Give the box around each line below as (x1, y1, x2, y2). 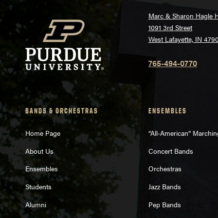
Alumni (25, 199, 46, 209)
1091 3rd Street (148, 22, 192, 33)
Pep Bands (148, 199, 181, 209)
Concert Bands (148, 145, 193, 156)
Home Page (25, 127, 60, 138)
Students (25, 182, 52, 192)
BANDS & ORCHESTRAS (25, 106, 98, 116)
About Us (25, 145, 54, 156)
